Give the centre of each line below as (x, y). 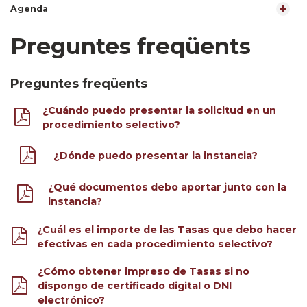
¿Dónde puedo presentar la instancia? (155, 156)
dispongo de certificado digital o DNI (134, 286)
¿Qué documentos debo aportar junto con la (167, 187)
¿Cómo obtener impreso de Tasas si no (143, 272)
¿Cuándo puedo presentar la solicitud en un (159, 111)
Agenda (29, 9)
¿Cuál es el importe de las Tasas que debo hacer (167, 229)
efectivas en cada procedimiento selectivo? (155, 244)
